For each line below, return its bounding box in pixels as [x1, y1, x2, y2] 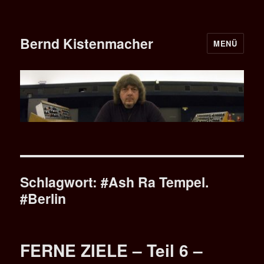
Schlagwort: [20, 172, 101, 192]
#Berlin [20, 189, 67, 209]
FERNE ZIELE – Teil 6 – [20, 238, 203, 263]
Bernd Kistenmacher [20, 33, 154, 53]
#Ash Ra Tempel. [101, 172, 209, 192]
